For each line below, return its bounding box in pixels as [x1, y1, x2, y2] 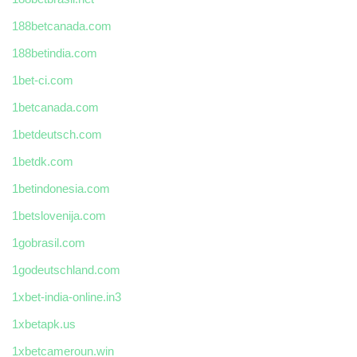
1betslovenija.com [12, 209, 106, 223]
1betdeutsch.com [12, 127, 102, 142]
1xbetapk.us [12, 317, 76, 331]
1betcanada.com [12, 100, 99, 115]
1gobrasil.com [12, 236, 85, 250]
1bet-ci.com [12, 73, 73, 88]
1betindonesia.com [12, 182, 110, 196]
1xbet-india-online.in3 [12, 290, 121, 304]
